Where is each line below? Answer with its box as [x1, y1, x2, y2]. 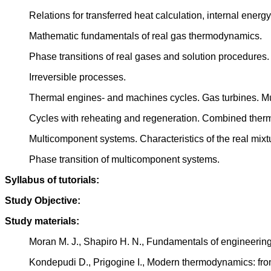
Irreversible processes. [29, 72, 126, 83]
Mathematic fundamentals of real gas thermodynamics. [29, 31, 262, 42]
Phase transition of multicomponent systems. [29, 154, 220, 165]
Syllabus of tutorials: [5, 175, 99, 186]
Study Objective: [5, 195, 80, 206]
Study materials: [5, 216, 79, 227]
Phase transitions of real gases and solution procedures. [29, 51, 269, 62]
